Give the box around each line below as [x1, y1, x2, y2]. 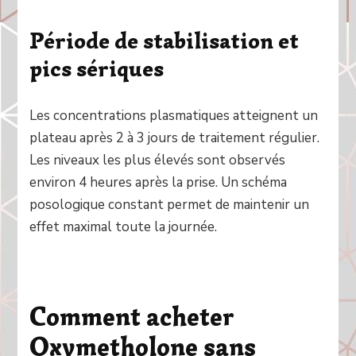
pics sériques [29, 55, 164, 83]
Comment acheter [29, 300, 235, 333]
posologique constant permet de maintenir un [29, 195, 310, 215]
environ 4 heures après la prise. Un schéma [29, 173, 288, 192]
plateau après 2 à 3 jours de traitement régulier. [29, 129, 320, 148]
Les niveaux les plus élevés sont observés [29, 151, 286, 170]
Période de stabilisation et [29, 27, 300, 56]
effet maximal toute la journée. [29, 218, 218, 237]
